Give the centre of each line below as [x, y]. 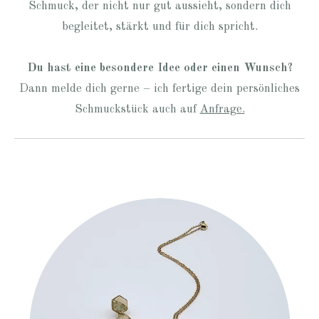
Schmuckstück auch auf [137, 110]
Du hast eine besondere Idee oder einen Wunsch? [159, 69]
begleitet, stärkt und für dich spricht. [159, 27]
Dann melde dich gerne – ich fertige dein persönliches [159, 89]
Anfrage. [222, 110]
